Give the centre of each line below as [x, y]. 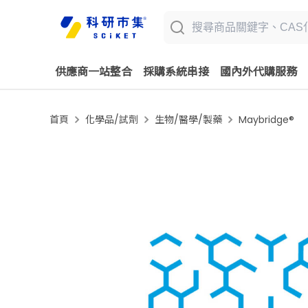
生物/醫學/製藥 [188, 120]
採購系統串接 [176, 71]
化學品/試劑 [112, 120]
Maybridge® [266, 120]
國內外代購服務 [258, 71]
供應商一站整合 [93, 71]
